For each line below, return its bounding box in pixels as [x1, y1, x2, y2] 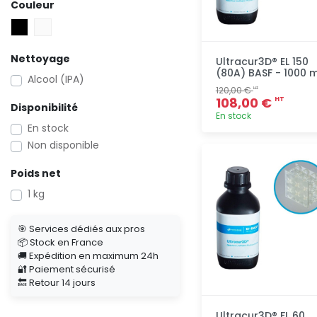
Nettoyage [11, 52, 70, 66]
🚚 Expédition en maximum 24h [18, 249, 158, 263]
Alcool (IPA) [28, 72, 84, 86]
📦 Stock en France [18, 236, 103, 249]
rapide [269, 154, 301, 168]
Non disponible [28, 138, 99, 152]
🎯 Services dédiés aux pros [18, 222, 145, 236]
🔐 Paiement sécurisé [18, 263, 115, 276]
